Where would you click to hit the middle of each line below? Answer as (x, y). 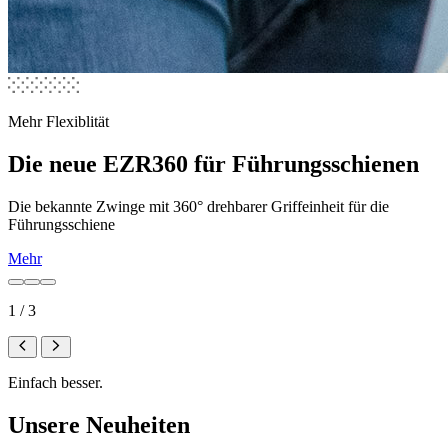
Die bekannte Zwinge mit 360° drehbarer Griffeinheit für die (198, 207)
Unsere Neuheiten (99, 425)
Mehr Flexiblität (58, 122)
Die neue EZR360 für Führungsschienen (213, 164)
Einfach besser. (55, 383)
